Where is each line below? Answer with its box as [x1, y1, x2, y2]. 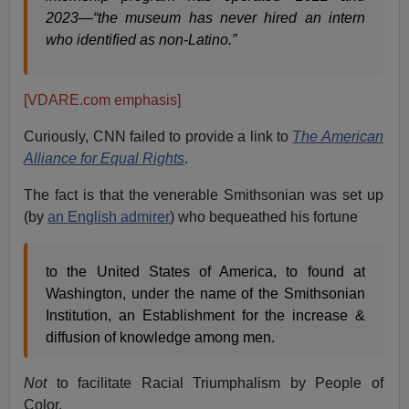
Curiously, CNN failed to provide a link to [24, 128, 293, 144]
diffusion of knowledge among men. [46, 329, 276, 345]
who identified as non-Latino [46, 31, 229, 47]
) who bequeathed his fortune [170, 208, 359, 225]
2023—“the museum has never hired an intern [46, 9, 365, 26]
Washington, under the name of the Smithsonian [46, 285, 365, 301]
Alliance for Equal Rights [24, 150, 185, 166]
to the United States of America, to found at [46, 263, 365, 279]
